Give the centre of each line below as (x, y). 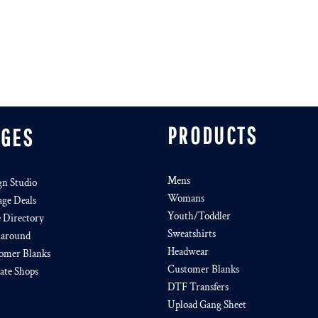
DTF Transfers (198, 287)
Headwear (188, 252)
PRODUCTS (213, 136)
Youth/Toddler (199, 216)
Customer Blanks (203, 269)
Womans (186, 198)
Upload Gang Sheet (207, 305)
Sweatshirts (192, 234)
